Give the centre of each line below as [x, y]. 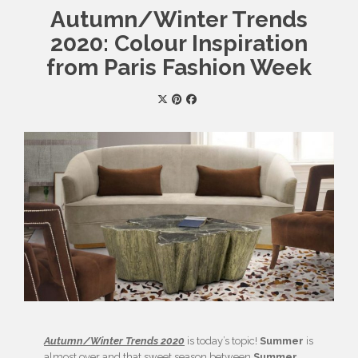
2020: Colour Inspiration [179, 44]
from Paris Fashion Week [179, 68]
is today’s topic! [222, 341]
